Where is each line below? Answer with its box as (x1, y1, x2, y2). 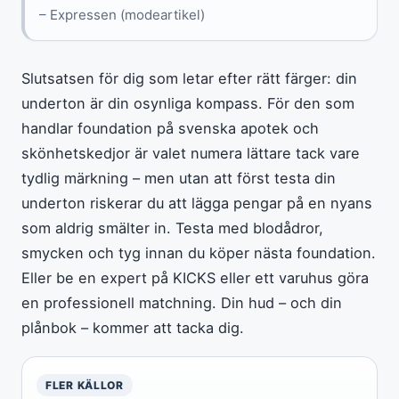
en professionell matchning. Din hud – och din (21, 293, 342, 312)
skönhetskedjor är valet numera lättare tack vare (21, 143, 360, 162)
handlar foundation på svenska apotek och (21, 118, 319, 137)
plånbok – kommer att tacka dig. (21, 318, 244, 337)
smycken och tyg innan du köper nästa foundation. (21, 243, 376, 262)
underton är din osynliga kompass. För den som (21, 94, 354, 112)
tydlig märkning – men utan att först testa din (21, 168, 336, 187)
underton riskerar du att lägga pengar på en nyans (21, 193, 372, 212)
